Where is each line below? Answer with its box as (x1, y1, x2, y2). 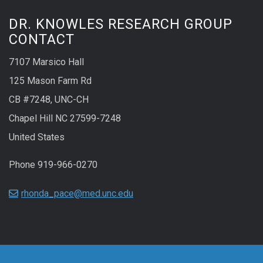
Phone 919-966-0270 (9, 159, 97, 171)
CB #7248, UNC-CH (9, 93, 89, 105)
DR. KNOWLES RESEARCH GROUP (9, 15, 232, 32)
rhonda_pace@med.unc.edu (21, 188, 133, 200)
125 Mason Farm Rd (9, 75, 92, 86)
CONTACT (9, 31, 75, 48)
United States (9, 131, 65, 143)
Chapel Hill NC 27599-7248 (9, 112, 121, 124)
